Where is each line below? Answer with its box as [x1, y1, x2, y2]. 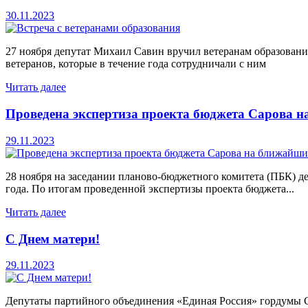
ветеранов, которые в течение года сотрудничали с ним [5, 58, 266, 70]
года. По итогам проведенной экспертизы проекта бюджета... [5, 182, 294, 195]
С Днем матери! [5, 231, 100, 246]
